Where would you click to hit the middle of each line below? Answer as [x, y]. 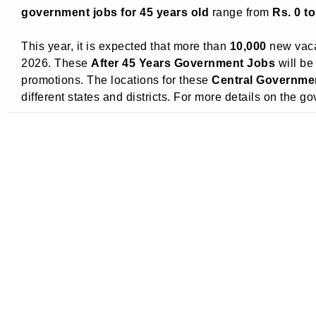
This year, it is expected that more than [126, 45]
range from [241, 12]
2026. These [56, 62]
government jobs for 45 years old [115, 12]
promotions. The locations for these [116, 79]
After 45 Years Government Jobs [183, 62]
